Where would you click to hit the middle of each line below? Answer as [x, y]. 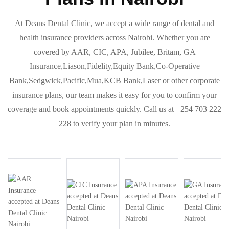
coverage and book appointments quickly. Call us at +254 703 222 [114, 109]
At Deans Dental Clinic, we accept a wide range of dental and [114, 23]
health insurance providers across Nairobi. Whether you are [114, 38]
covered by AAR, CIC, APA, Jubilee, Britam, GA [114, 52]
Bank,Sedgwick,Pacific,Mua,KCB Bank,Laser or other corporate [114, 81]
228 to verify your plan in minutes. [114, 123]
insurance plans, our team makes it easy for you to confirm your [114, 95]
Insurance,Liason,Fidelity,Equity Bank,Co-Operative [114, 66]
